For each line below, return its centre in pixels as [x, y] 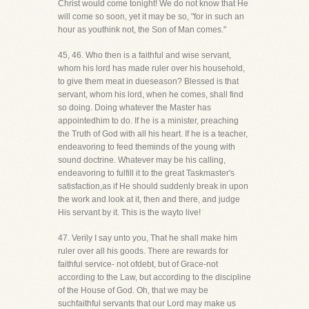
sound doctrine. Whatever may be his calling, [142, 160]
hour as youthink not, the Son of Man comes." [142, 30]
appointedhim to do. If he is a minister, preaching [148, 121]
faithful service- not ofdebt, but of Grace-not [138, 264]
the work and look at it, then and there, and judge [149, 199]
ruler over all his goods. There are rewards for [143, 251]
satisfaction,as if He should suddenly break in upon [153, 186]
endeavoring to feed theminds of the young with [147, 147]
